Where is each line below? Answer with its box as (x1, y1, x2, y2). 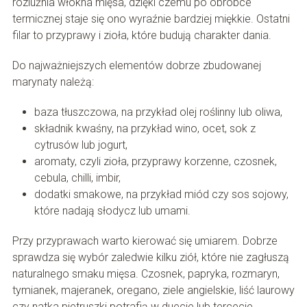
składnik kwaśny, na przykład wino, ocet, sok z (34, 121, 256, 135)
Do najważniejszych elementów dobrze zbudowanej (12, 58, 261, 72)
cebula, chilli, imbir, (34, 171, 121, 184)
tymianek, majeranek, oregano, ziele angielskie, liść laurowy (12, 283, 295, 297)
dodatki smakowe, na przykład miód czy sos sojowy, (34, 187, 288, 201)
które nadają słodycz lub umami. (34, 204, 191, 217)
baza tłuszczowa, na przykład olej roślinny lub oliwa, (34, 105, 282, 119)
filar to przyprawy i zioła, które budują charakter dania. (12, 28, 271, 42)
